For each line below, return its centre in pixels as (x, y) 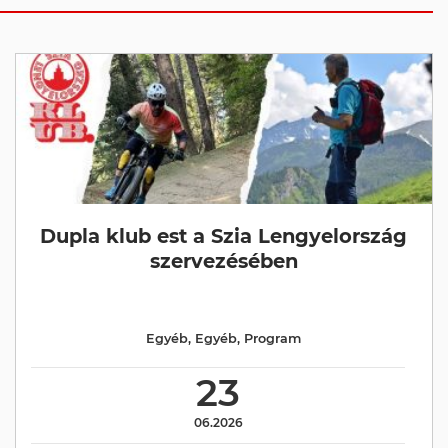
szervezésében (223, 261)
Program (273, 338)
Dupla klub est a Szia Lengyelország (224, 236)
